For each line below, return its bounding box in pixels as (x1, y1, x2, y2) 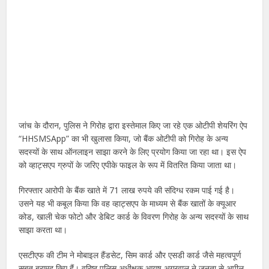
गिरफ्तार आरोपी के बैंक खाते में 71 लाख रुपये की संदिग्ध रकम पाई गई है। (19, 184, 235, 196)
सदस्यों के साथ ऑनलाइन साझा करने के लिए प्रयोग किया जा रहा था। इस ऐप (19, 145, 247, 157)
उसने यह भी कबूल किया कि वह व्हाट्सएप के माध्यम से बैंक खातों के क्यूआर (19, 197, 237, 209)
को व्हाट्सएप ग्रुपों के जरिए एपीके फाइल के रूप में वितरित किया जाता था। (19, 159, 237, 171)
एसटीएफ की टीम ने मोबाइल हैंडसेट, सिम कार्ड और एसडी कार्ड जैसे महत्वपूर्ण (19, 249, 242, 261)
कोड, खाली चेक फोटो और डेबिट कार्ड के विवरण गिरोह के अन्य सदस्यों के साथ (19, 210, 249, 222)
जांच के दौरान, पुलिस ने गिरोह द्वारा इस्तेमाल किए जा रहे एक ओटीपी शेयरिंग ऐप (19, 119, 248, 131)
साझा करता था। (19, 223, 68, 235)
